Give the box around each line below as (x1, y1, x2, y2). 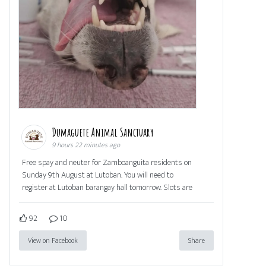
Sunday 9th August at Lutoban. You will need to (22, 168, 173, 182)
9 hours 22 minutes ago (52, 139, 120, 151)
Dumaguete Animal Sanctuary (52, 125, 156, 140)
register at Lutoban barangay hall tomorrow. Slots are (22, 180, 192, 195)
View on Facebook (28, 235, 78, 247)
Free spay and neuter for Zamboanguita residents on (22, 156, 192, 170)
